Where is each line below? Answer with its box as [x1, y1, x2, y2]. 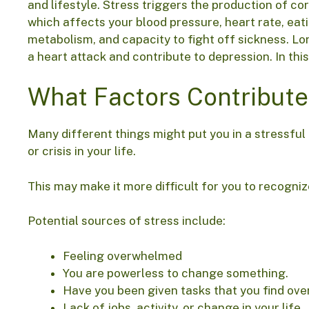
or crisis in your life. [28, 144, 139, 159]
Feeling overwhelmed [63, 248, 182, 263]
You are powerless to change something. [63, 266, 291, 280]
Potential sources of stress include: [28, 214, 226, 228]
